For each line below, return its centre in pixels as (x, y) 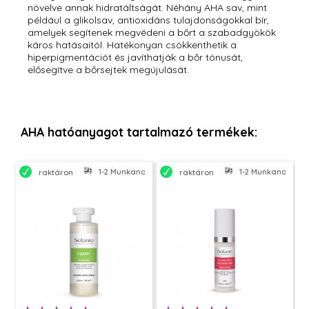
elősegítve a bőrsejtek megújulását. (108, 70)
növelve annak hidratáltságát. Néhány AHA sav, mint (147, 8)
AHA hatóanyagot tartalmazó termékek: (139, 132)
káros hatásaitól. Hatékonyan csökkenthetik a (132, 45)
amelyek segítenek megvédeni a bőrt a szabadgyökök (152, 33)
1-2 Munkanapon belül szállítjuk (158, 172)
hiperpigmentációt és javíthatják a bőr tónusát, (135, 58)
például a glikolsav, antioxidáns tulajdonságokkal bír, (148, 20)
